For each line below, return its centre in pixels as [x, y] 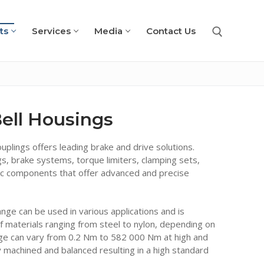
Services [51, 31]
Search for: [222, 80]
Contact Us [171, 31]
